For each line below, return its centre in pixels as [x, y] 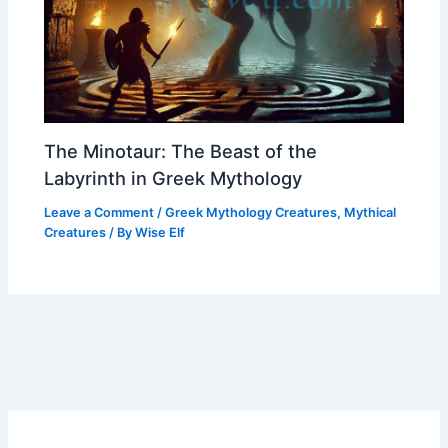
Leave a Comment [99, 212]
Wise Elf [160, 232]
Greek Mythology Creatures [251, 212]
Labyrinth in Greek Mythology [173, 177]
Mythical [370, 212]
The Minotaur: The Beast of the [181, 150]
